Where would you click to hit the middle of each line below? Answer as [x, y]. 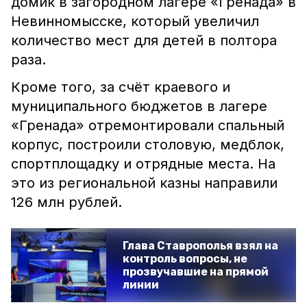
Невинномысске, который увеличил [135, 21]
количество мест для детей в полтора [144, 40]
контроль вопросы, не [185, 259]
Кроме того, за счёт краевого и [121, 87]
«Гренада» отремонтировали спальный [148, 125]
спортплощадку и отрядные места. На [143, 164]
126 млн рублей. [66, 202]
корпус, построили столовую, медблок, [148, 145]
